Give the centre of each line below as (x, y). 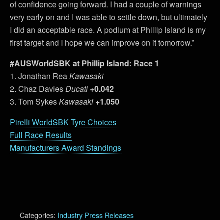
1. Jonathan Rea (40, 76)
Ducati (78, 88)
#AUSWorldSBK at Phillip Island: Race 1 (84, 63)
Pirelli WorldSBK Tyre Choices (63, 122)
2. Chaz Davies (38, 88)
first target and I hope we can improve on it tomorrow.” (102, 42)
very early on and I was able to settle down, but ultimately (109, 17)
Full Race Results (41, 135)
